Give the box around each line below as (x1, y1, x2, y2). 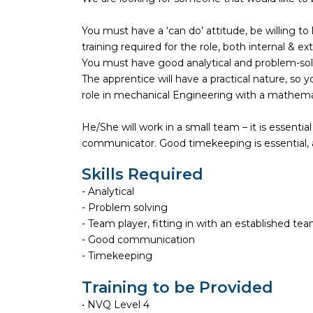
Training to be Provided (82, 278, 273, 298)
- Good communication (82, 233, 195, 247)
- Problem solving (82, 201, 168, 214)
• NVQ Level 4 (82, 298, 150, 312)
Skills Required (82, 165, 203, 184)
